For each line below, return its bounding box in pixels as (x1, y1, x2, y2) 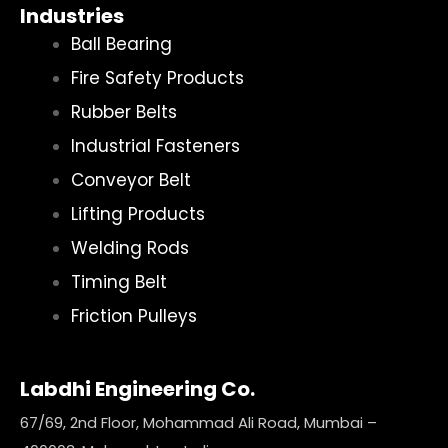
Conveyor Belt (71, 167, 191, 192)
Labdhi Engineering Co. (20, 375, 255, 403)
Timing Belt (71, 269, 167, 294)
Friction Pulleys (71, 303, 197, 328)
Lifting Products (71, 201, 205, 226)
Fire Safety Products (71, 65, 244, 90)
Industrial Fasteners (71, 133, 240, 158)
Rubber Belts (71, 99, 177, 124)
